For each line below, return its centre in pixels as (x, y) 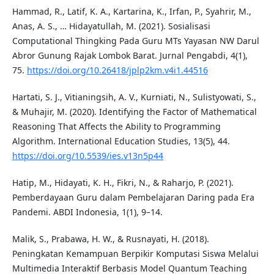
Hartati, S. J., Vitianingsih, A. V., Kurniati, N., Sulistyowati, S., (134, 97)
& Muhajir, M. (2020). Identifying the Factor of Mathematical (134, 111)
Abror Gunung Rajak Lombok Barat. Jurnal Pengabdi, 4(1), (130, 55)
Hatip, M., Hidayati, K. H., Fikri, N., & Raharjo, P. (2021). (123, 182)
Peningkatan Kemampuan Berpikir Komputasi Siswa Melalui (135, 253)
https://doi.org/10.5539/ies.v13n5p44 (87, 155)
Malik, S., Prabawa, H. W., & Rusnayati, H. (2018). (110, 239)
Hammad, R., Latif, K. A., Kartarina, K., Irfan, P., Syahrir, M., (131, 11)
